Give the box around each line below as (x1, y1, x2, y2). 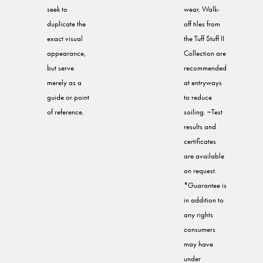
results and (184, 122, 216, 132)
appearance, (47, 48, 86, 59)
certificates (184, 136, 216, 147)
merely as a (47, 77, 82, 88)
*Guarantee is (184, 180, 227, 191)
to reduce (184, 92, 212, 103)
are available (184, 151, 224, 161)
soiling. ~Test (184, 107, 222, 117)
